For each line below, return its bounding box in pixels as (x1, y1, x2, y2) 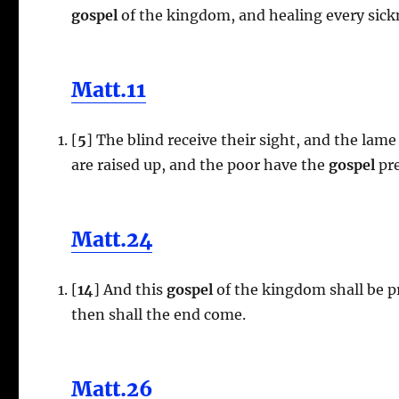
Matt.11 (71, 76, 147, 102)
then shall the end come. (71, 305, 247, 323)
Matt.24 (71, 225, 153, 252)
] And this (94, 280, 164, 298)
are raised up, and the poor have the (71, 155, 326, 174)
